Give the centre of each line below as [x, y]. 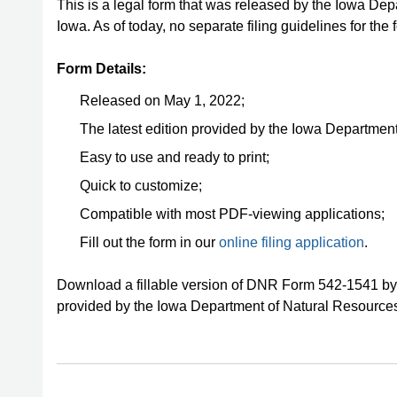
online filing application [292, 242]
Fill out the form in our [149, 242]
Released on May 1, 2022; [162, 101]
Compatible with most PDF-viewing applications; [232, 214]
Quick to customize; [141, 186]
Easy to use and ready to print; [175, 157]
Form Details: [101, 69]
